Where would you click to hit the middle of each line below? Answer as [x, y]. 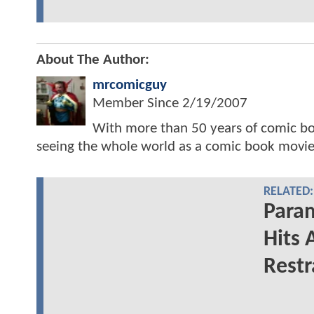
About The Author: [93, 60]
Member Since [137, 103]
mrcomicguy [130, 85]
